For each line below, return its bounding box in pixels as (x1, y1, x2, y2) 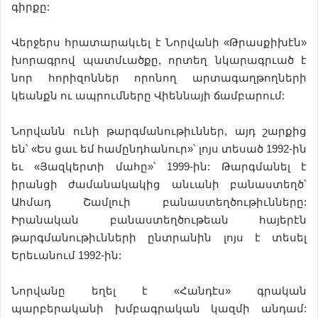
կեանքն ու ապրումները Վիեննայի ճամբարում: (11, 89, 285, 102)
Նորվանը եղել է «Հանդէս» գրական (11, 285, 307, 297)
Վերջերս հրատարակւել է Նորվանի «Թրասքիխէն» (11, 36, 307, 48)
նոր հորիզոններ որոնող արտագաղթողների (11, 72, 307, 84)
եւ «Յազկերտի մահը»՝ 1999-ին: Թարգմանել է (11, 160, 307, 172)
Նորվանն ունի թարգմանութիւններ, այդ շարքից (11, 125, 307, 137)
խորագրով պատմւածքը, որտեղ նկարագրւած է (11, 54, 307, 66)
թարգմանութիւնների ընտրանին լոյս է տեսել (11, 231, 307, 243)
